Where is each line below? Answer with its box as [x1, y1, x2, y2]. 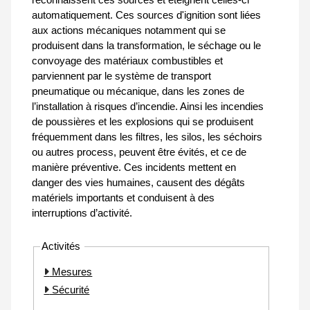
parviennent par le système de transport [32, 70, 211, 82]
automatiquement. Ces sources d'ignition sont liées [32, 9, 261, 21]
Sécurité [49, 283, 90, 295]
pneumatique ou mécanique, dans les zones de [32, 85, 244, 98]
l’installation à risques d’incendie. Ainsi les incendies [32, 100, 264, 113]
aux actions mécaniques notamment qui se [32, 24, 226, 37]
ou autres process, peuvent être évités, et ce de [32, 146, 246, 158]
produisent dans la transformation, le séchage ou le [32, 39, 261, 52]
